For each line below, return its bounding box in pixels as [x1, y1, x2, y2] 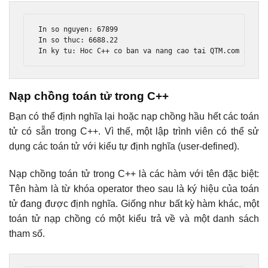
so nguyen [47, 25, 89, 33]
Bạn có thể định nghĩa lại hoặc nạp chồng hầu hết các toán [9, 111, 259, 122]
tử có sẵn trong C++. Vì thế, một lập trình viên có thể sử [9, 126, 259, 137]
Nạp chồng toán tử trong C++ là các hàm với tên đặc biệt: [9, 169, 259, 179]
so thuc [47, 35, 81, 44]
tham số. [9, 229, 45, 239]
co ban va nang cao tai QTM [109, 46, 223, 55]
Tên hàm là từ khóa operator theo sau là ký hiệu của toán [9, 184, 259, 194]
